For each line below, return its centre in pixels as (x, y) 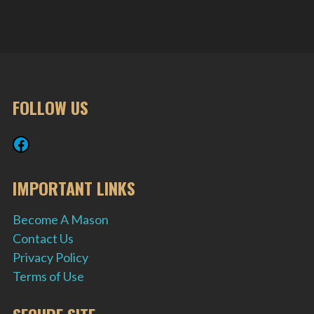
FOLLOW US (50, 108)
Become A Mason (61, 220)
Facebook (48, 143)
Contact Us (43, 239)
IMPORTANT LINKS (74, 188)
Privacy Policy (50, 258)
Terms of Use (48, 277)
